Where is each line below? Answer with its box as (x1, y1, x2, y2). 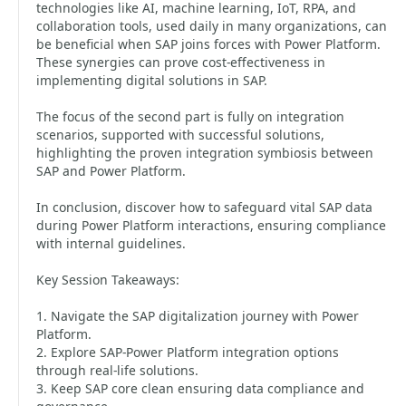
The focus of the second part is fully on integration (36, 108, 344, 125)
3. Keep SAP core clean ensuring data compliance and (36, 380, 364, 397)
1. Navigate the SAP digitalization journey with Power (36, 307, 359, 324)
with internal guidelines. (36, 235, 186, 252)
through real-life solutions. (36, 362, 198, 379)
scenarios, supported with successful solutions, (36, 126, 324, 143)
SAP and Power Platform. (36, 162, 186, 179)
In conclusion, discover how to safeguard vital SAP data (36, 198, 372, 216)
